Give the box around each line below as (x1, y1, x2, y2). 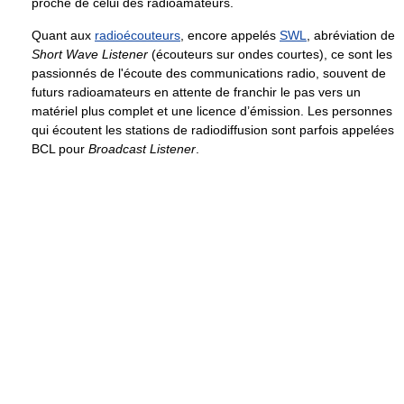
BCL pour (32, 141, 88, 156)
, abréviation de (307, 27, 395, 42)
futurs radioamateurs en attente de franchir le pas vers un (32, 84, 361, 99)
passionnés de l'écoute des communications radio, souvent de (32, 65, 386, 80)
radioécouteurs (95, 27, 180, 42)
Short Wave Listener (32, 46, 148, 61)
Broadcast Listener (88, 141, 196, 156)
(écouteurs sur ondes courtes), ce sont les (148, 46, 392, 61)
